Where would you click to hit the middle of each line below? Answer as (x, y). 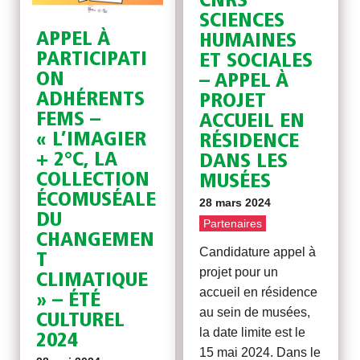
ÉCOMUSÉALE (96, 200)
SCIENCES (242, 22)
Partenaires (233, 224)
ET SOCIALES (256, 62)
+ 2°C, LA (77, 160)
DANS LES (244, 162)
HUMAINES (248, 42)
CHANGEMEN (96, 240)
